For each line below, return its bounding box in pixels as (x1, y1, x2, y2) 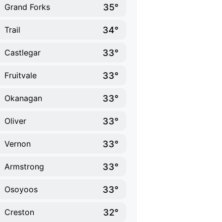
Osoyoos (4, 184, 38, 194)
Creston (4, 207, 34, 217)
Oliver (4, 116, 26, 126)
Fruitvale (4, 70, 37, 80)
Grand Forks (4, 2, 50, 12)
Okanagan (4, 93, 42, 103)
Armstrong (4, 162, 44, 171)
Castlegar (4, 48, 41, 57)
